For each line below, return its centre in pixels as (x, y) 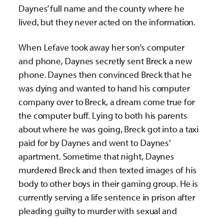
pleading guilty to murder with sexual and (98, 210)
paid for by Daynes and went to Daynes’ (94, 142)
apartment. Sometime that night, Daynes (97, 156)
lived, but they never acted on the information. (107, 22)
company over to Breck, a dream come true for (107, 101)
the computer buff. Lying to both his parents (103, 115)
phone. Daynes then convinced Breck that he (105, 74)
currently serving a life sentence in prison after (107, 197)
